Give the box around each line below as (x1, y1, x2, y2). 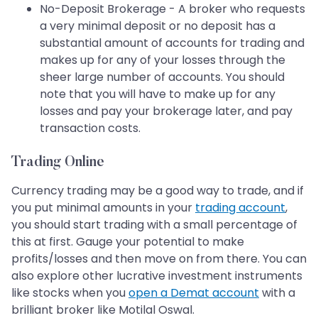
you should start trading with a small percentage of (11, 216, 297, 234)
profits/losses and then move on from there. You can (11, 251, 307, 268)
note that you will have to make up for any (40, 86, 275, 103)
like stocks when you (11, 285, 128, 302)
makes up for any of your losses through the (40, 52, 285, 69)
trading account (195, 199, 285, 216)
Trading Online (11, 155, 104, 170)
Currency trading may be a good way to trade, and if (11, 182, 304, 199)
